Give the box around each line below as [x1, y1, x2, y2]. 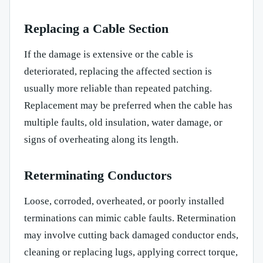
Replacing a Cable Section [24, 21, 168, 36]
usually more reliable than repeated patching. [24, 82, 212, 94]
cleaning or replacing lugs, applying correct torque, [24, 246, 238, 258]
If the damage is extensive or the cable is [24, 48, 193, 60]
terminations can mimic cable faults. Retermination [24, 212, 236, 224]
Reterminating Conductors [24, 167, 172, 183]
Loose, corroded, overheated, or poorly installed [24, 195, 224, 207]
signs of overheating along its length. [24, 133, 178, 145]
